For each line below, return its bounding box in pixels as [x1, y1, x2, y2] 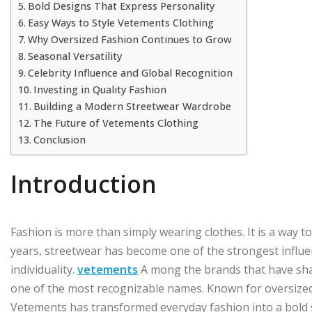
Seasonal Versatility [27, 49, 122, 63]
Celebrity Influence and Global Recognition [27, 66, 233, 79]
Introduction [10, 168, 157, 200]
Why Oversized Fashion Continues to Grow [27, 33, 231, 46]
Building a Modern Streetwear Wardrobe [33, 100, 231, 113]
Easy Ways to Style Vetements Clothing [27, 16, 214, 29]
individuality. [10, 262, 77, 277]
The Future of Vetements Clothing [33, 116, 198, 130]
